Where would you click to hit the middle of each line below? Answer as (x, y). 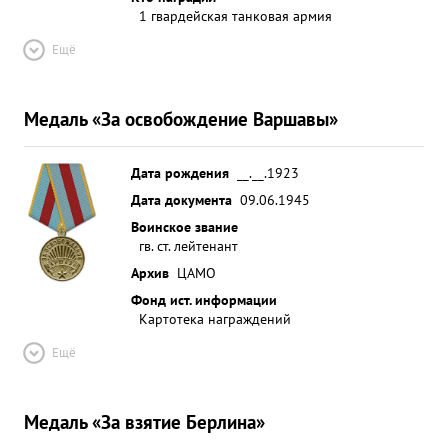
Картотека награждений (215, 318)
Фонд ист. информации (204, 299)
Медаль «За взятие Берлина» (144, 421)
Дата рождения (180, 172)
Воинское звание (184, 226)
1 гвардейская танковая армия (235, 15)
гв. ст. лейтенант (188, 245)
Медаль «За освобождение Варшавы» (181, 118)
